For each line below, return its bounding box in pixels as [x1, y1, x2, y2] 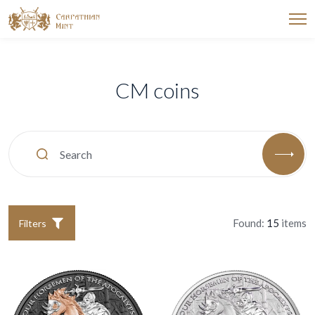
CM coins [115, 77, 200, 103]
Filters [19, 217, 46, 229]
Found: [233, 217, 266, 229]
